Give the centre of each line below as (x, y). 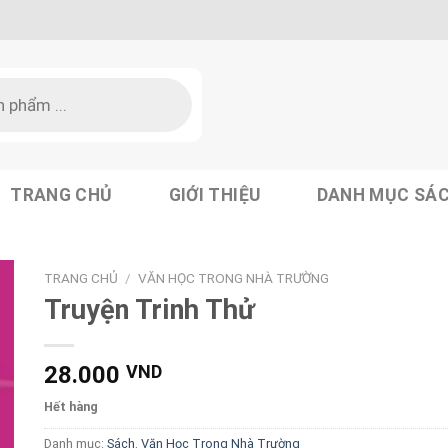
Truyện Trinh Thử (149, 309)
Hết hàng (71, 406)
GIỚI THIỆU (214, 194)
